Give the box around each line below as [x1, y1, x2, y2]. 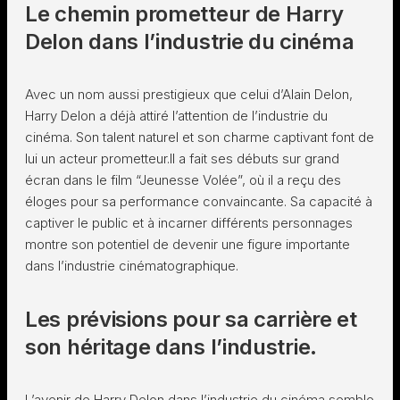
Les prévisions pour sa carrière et [25, 306, 357, 332]
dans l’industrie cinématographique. [25, 257, 238, 274]
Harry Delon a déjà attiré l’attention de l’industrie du [25, 107, 328, 124]
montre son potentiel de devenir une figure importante [25, 236, 350, 253]
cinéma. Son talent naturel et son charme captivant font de [25, 129, 374, 146]
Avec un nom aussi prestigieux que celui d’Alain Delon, [25, 86, 353, 103]
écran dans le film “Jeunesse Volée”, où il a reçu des [25, 171, 341, 188]
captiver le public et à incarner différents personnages [25, 214, 353, 231]
